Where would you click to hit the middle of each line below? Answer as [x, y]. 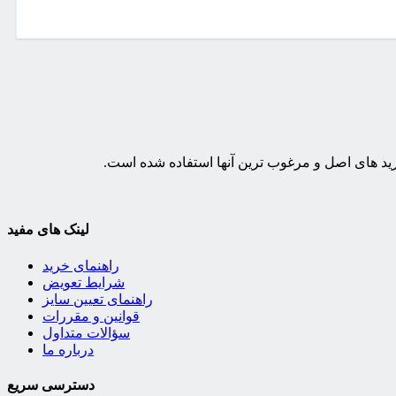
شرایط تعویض [84, 282]
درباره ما [68, 349]
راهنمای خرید [81, 265]
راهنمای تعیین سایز [98, 299]
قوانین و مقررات [91, 316]
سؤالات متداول [86, 332]
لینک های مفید [48, 230]
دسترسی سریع [51, 385]
